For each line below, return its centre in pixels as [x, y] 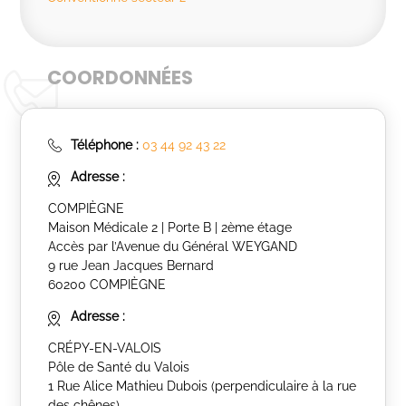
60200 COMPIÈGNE [107, 285]
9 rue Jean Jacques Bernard [131, 266]
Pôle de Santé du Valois [119, 367]
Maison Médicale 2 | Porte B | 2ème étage [170, 227]
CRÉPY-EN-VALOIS [105, 348]
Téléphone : [105, 145]
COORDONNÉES [121, 77]
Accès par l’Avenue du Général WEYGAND [173, 246]
